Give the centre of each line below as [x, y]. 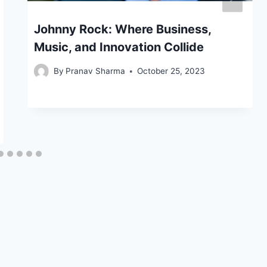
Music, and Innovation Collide [119, 47]
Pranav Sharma [95, 71]
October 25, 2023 [171, 71]
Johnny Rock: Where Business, [122, 29]
